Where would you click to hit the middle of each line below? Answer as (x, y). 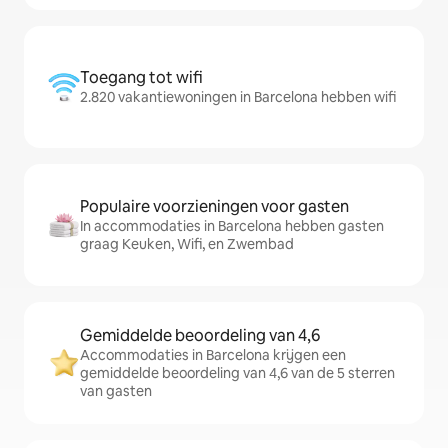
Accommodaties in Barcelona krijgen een (213, 355)
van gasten (116, 391)
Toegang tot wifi (141, 77)
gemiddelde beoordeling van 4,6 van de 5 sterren (237, 373)
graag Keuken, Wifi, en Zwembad (187, 244)
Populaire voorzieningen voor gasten (214, 206)
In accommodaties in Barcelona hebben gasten (232, 226)
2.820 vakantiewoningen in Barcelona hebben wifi (238, 97)
